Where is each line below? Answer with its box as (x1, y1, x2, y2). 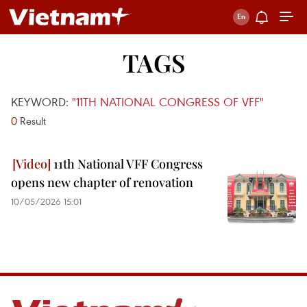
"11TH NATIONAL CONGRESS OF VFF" (72, 94, 264, 110)
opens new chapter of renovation (11, 174, 193, 191)
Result (17, 114, 46, 127)
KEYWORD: (11, 94, 72, 110)
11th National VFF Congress (51, 156, 203, 172)
